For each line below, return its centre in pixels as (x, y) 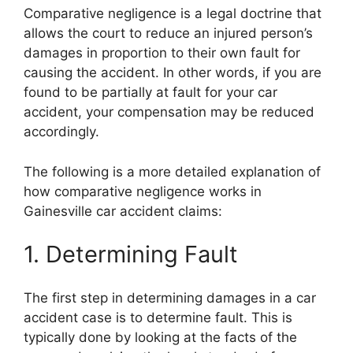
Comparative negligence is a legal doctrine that (173, 14)
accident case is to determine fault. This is (158, 317)
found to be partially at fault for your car (150, 93)
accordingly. (61, 132)
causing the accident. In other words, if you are (173, 73)
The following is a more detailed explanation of (172, 171)
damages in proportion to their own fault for (162, 53)
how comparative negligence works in (143, 191)
